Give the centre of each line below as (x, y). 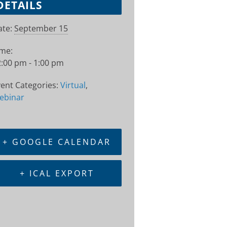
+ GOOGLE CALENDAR (57, 142)
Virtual (73, 85)
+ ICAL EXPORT (57, 173)
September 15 (41, 28)
